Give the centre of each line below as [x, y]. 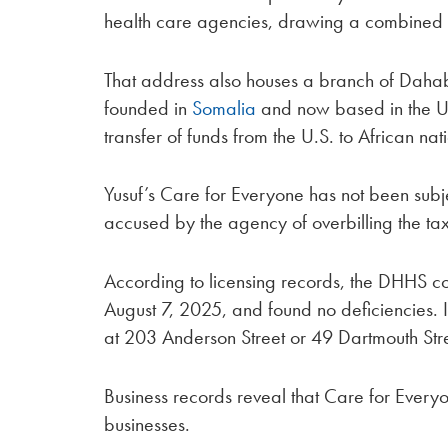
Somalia [227, 107]
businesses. [147, 424]
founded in [148, 107]
